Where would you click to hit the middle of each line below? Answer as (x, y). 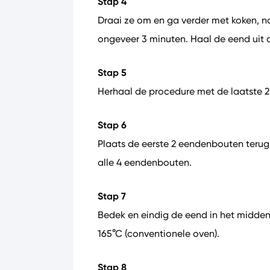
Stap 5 (112, 73)
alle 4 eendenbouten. (145, 162)
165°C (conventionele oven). (159, 234)
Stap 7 (112, 196)
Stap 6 (112, 125)
